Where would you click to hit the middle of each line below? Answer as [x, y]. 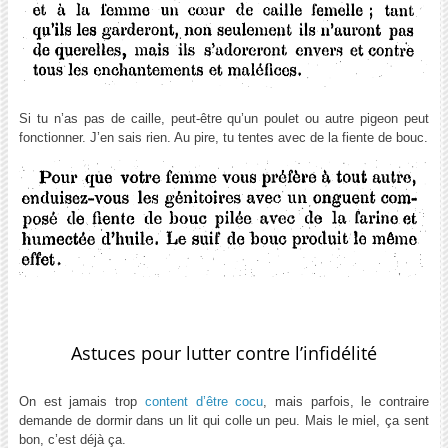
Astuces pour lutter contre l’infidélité [224, 353]
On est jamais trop [78, 402]
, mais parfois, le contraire [346, 402]
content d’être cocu [200, 402]
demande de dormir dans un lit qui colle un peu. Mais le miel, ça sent [224, 421]
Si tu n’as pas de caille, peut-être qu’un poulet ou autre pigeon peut [224, 118]
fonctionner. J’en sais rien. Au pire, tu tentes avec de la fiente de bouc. [223, 137]
